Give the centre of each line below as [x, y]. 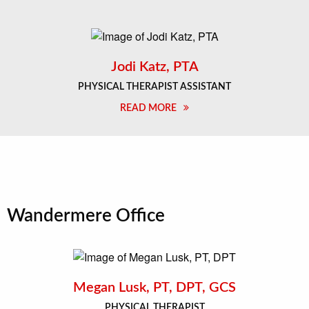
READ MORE [148, 109]
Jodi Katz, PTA [154, 67]
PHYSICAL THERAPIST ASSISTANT [154, 87]
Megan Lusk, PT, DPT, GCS [154, 287]
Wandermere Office [86, 216]
